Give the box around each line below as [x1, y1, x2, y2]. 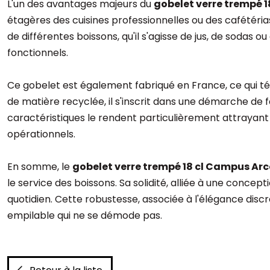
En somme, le [7, 160, 72, 174]
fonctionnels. [7, 46, 68, 60]
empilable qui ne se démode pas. [7, 209, 162, 222]
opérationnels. [7, 127, 75, 141]
